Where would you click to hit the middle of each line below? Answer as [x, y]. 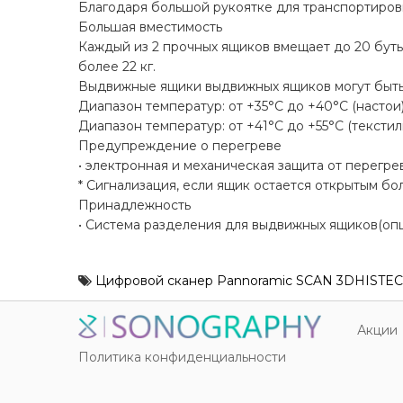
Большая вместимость [150, 27]
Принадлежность [134, 206]
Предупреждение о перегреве [180, 146]
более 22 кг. [117, 67]
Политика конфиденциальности [182, 357]
